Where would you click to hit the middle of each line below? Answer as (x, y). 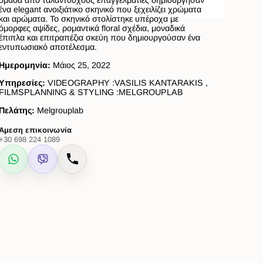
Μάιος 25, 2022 (81, 65)
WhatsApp (34, 163)
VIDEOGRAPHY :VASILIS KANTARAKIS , (127, 83)
